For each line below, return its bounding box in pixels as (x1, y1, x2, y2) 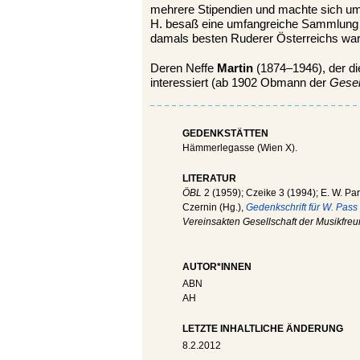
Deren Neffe (150, 61, 217, 75)
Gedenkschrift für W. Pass (246, 201, 358, 213)
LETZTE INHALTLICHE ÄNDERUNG (182, 322, 343, 334)
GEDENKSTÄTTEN (182, 127, 268, 139)
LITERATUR (182, 172, 236, 184)
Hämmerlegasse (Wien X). (182, 141, 297, 153)
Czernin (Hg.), (182, 201, 246, 213)
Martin (217, 61, 253, 75)
